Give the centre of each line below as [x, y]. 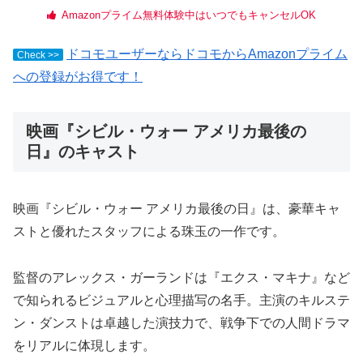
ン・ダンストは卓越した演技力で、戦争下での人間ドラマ [181, 323]
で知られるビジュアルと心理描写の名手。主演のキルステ [181, 301]
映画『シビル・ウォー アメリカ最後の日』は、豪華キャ [177, 209]
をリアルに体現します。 [84, 346]
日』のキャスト [83, 151]
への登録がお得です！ [78, 77]
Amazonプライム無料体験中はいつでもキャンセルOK [189, 15]
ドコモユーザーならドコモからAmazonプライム [207, 54]
